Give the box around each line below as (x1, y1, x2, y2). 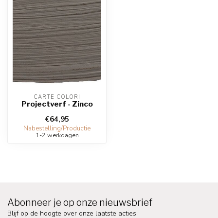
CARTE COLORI (34, 93, 80, 101)
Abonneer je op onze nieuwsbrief (7, 197, 152, 208)
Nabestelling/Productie (23, 124, 91, 133)
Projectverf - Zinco (21, 99, 93, 109)
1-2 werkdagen (35, 131, 79, 139)
